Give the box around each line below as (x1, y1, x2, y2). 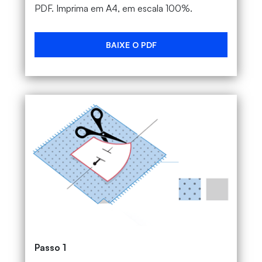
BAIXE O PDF (105, 40, 157, 50)
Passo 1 (34, 242, 66, 254)
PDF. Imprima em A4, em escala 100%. (34, 2, 192, 15)
